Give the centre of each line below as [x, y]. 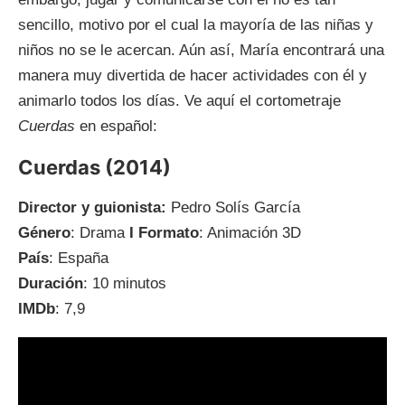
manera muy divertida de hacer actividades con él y [193, 76]
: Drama [100, 233]
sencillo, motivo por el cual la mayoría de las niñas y [196, 25]
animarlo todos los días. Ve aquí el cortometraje [179, 101]
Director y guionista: [94, 208]
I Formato [164, 233]
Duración [51, 284]
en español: [118, 127]
